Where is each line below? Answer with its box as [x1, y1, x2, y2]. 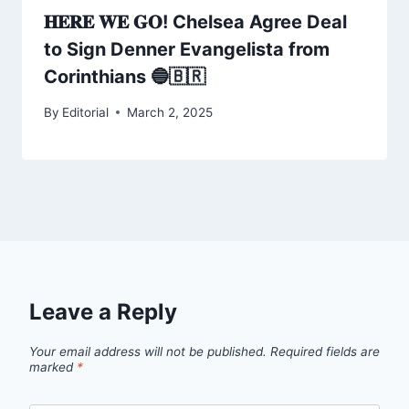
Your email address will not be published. [29, 343, 267, 359]
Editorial [62, 104, 110, 120]
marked [29, 359, 77, 374]
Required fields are [270, 343, 380, 359]
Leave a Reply [29, 298, 177, 325]
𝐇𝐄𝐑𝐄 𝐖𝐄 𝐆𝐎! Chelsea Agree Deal [44, 11, 347, 34]
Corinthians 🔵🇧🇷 [44, 66, 205, 89]
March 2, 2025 [127, 104, 214, 120]
